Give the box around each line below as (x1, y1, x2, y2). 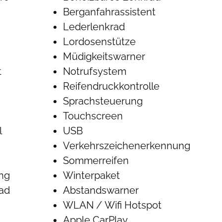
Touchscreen (63, 110, 123, 122)
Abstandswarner (63, 184, 139, 196)
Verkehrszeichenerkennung (63, 140, 191, 152)
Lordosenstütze (63, 36, 136, 48)
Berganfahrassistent (63, 6, 156, 18)
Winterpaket (63, 169, 120, 181)
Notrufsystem (63, 65, 127, 77)
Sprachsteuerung (63, 95, 143, 107)
